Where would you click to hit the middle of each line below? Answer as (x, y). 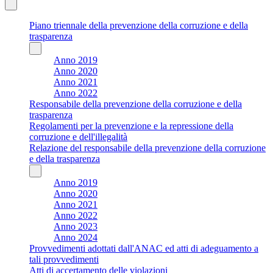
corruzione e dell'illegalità (78, 136)
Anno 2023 (76, 226)
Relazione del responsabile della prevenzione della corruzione (147, 147)
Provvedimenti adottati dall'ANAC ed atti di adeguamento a (144, 248)
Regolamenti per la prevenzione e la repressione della (131, 126)
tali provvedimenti (64, 259)
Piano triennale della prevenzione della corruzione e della (139, 25)
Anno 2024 (76, 237)
